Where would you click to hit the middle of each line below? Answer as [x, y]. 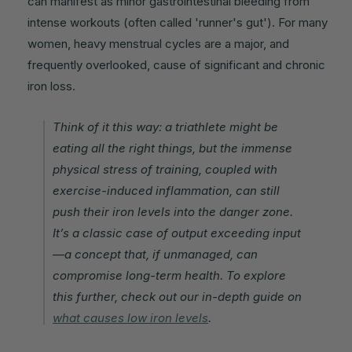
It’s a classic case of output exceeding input [177, 233]
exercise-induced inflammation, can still [166, 190]
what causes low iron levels [130, 317]
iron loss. [51, 86]
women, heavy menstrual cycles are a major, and [158, 43]
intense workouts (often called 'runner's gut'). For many [178, 22]
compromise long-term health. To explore [169, 275]
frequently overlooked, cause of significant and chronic [176, 64]
